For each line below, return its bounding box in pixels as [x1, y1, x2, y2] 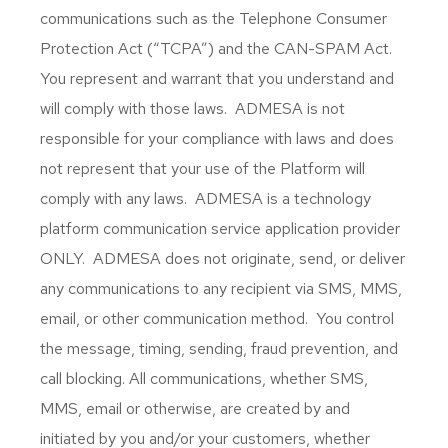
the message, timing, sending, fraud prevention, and [40, 338, 398, 359]
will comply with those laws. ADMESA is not [40, 98, 345, 119]
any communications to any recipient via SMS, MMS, [40, 278, 402, 299]
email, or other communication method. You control [40, 308, 394, 329]
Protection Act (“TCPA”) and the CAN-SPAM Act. [40, 38, 392, 59]
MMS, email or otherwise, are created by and [40, 398, 350, 419]
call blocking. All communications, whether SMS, [40, 368, 368, 389]
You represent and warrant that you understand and [40, 68, 394, 89]
